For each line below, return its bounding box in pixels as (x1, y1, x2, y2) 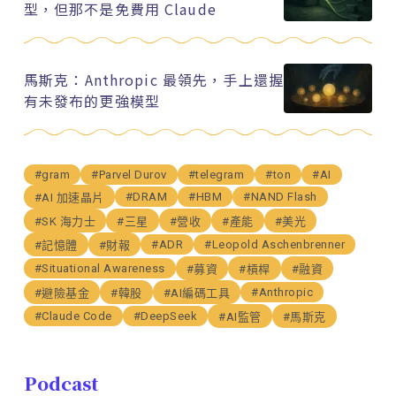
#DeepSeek (133, 309, 198, 324)
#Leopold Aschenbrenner (204, 238, 346, 252)
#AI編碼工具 (163, 286, 231, 301)
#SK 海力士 (34, 215, 96, 229)
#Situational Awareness (34, 262, 165, 276)
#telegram (187, 168, 245, 182)
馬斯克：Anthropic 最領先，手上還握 (23, 69, 285, 91)
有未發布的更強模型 (23, 90, 160, 112)
